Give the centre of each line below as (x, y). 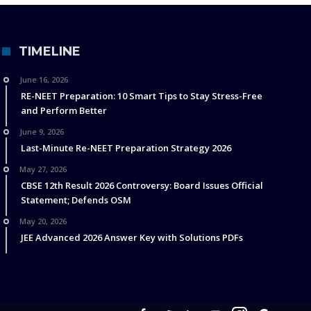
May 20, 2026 (43, 221)
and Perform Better (64, 111)
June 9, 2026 (41, 132)
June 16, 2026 (43, 80)
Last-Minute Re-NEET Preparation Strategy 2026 (126, 148)
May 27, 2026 (43, 169)
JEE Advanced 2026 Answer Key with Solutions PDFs (132, 238)
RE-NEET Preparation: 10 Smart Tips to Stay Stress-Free (141, 96)
